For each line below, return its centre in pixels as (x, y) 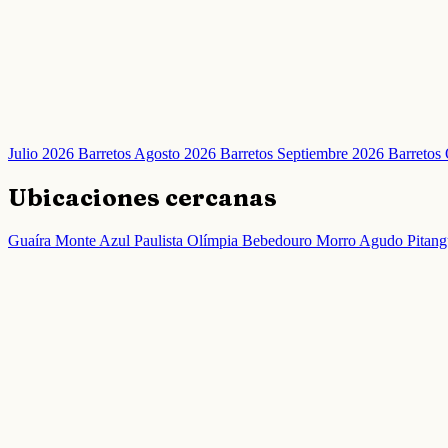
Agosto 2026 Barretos (205, 154)
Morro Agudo (361, 241)
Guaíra (31, 241)
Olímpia (214, 241)
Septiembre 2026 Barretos (361, 154)
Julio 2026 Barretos (71, 154)
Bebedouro (279, 241)
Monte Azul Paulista (121, 241)
